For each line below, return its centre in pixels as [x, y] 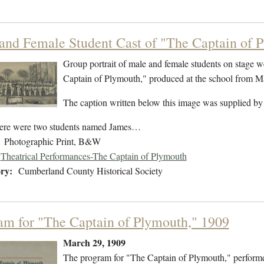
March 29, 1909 [94, 243]
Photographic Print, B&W [52, 141]
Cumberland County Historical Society [90, 171]
